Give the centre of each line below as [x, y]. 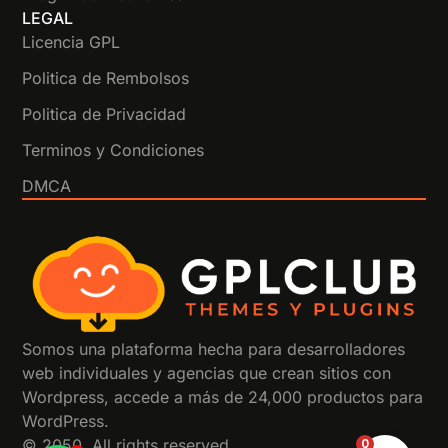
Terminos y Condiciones [113, 150]
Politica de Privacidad [104, 114]
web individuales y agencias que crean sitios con [207, 373]
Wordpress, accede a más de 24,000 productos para [223, 397]
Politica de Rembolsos [106, 78]
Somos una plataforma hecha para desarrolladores [214, 349]
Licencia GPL [71, 42]
